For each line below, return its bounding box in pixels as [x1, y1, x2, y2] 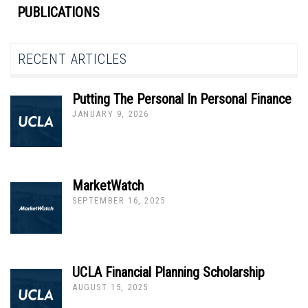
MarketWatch [72, 177, 144, 194]
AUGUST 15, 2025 [72, 282, 148, 292]
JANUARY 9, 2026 [72, 109, 149, 119]
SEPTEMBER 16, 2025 [72, 195, 166, 206]
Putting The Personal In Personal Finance [72, 91, 291, 107]
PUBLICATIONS [17, 4, 100, 21]
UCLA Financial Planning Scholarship [72, 264, 265, 280]
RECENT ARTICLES [18, 51, 127, 67]
